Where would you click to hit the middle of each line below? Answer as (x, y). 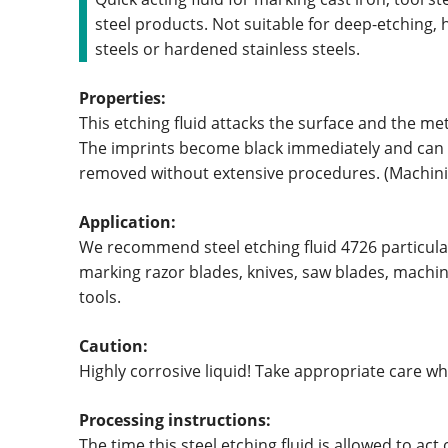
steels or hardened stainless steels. (228, 48)
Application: (128, 221)
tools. (100, 296)
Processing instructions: (175, 419)
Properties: (123, 97)
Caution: (114, 345)
